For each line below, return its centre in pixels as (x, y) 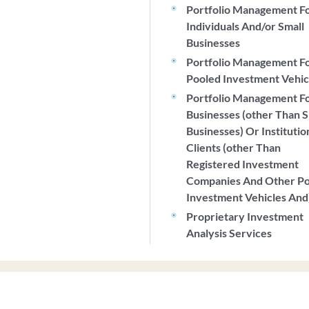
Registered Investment (243, 164)
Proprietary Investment (245, 216)
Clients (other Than (234, 147)
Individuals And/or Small (246, 26)
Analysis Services (229, 233)
